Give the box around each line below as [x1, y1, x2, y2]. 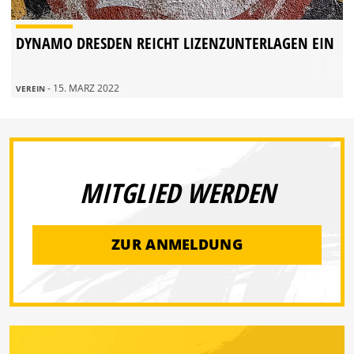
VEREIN [16, 82, 47, 94]
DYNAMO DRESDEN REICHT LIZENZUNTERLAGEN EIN [16, 32, 334, 54]
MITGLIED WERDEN [79, 174, 275, 211]
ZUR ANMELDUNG [111, 235, 243, 254]
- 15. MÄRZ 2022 [47, 81, 119, 95]
